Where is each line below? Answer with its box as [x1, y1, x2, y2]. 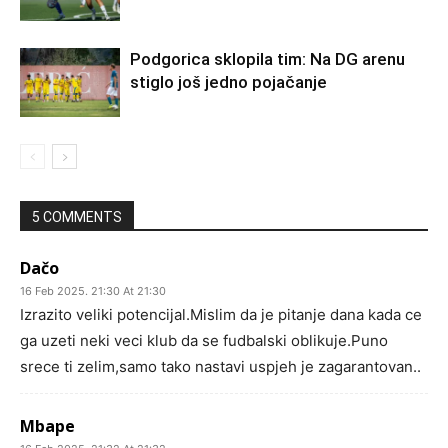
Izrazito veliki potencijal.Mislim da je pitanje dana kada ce [20, 305, 422, 324]
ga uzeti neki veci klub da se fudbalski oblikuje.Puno [20, 331, 388, 350]
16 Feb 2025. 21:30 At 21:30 [20, 284, 166, 298]
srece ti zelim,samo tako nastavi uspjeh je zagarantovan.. [20, 357, 421, 376]
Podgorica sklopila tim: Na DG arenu [130, 49, 405, 69]
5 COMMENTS [32, 209, 122, 225]
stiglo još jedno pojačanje [130, 72, 327, 92]
